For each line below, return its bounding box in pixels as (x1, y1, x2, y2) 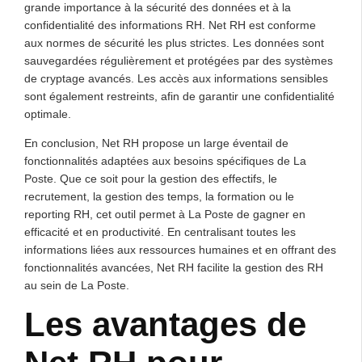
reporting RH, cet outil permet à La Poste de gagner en (24, 207, 305, 221)
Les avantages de (24, 305, 306, 343)
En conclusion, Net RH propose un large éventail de (24, 136, 288, 149)
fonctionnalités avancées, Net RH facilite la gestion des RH (24, 260, 323, 274)
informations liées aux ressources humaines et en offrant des (24, 242, 336, 256)
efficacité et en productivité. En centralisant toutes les (24, 225, 296, 238)
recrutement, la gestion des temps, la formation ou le (24, 189, 294, 203)
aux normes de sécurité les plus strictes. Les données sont (24, 36, 324, 49)
